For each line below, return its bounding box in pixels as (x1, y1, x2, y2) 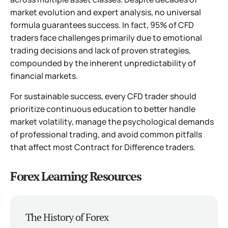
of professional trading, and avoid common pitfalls (10, 129, 202, 140)
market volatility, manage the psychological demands (10, 116, 214, 127)
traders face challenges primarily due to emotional (10, 32, 202, 43)
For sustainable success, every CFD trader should (10, 91, 196, 102)
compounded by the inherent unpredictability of (10, 58, 196, 69)
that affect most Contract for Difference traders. (10, 141, 195, 153)
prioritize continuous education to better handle (10, 103, 195, 115)
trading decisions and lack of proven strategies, (10, 45, 191, 56)
